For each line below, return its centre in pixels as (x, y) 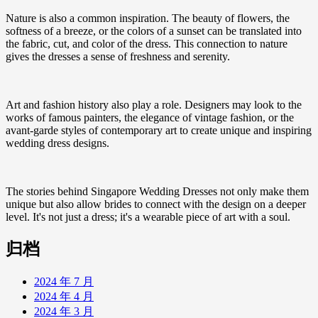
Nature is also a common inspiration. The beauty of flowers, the (148, 18)
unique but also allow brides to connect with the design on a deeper (156, 204)
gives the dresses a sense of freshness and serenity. (118, 56)
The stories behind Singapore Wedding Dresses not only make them (157, 191)
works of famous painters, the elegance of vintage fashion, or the (150, 117)
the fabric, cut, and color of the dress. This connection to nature (147, 43)
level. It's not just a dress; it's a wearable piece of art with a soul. (148, 216)
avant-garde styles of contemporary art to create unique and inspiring (159, 130)
